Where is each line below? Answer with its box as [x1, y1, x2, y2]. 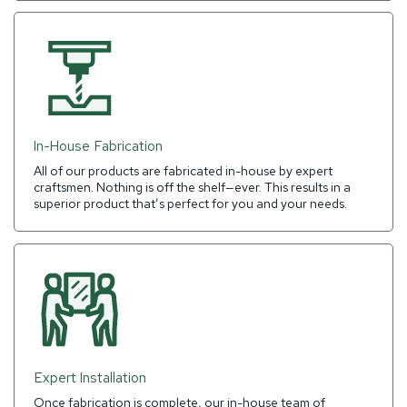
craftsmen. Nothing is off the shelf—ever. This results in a [34, 179, 352, 196]
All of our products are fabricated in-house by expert [34, 163, 333, 180]
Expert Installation [34, 368, 147, 388]
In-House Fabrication [34, 136, 164, 156]
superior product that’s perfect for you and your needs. [34, 195, 351, 213]
